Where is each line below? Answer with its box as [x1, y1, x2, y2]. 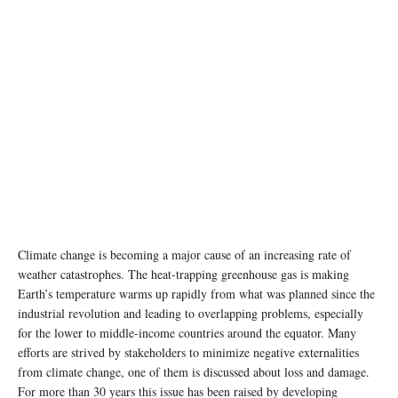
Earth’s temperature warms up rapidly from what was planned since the [18, 284, 375, 302]
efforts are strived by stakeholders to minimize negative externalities [18, 343, 359, 361]
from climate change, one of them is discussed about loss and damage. [18, 362, 370, 380]
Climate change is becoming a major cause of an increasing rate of [18, 245, 351, 263]
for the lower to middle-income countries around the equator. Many [18, 323, 356, 341]
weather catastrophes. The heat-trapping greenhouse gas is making [18, 265, 349, 283]
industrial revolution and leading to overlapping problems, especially [18, 304, 363, 322]
